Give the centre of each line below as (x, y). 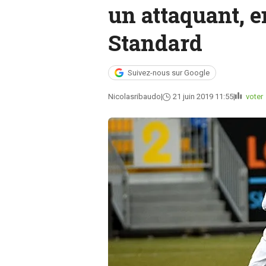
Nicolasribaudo (134, 96)
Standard (155, 42)
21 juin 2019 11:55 (203, 96)
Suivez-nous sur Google (168, 73)
